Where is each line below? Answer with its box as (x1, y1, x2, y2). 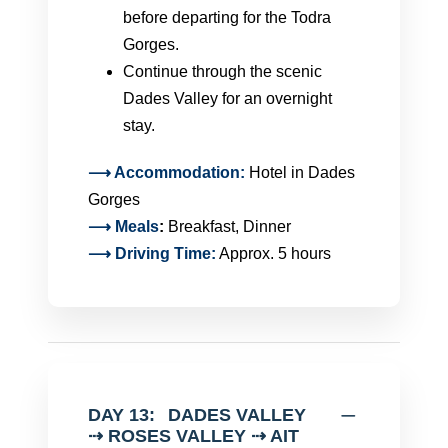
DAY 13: (88, 405, 155, 425)
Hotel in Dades (249, 164, 355, 181)
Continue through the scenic (123, 63, 322, 80)
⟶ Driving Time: (88, 245, 216, 262)
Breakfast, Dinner (168, 218, 291, 235)
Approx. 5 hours (216, 245, 331, 262)
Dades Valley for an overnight (123, 90, 332, 107)
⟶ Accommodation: (88, 164, 249, 181)
